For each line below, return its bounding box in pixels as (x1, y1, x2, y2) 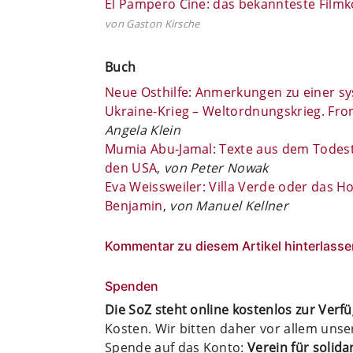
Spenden (105, 277, 158, 294)
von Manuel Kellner (169, 196, 288, 214)
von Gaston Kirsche (105, 16, 200, 31)
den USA (105, 158, 158, 176)
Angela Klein (105, 121, 180, 139)
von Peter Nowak (163, 158, 269, 176)
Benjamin (105, 196, 163, 214)
